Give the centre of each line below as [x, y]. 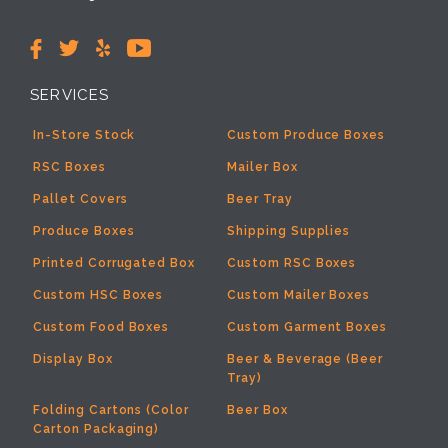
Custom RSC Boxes [292, 262]
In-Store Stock [84, 134]
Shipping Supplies [289, 230]
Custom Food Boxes [101, 326]
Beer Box [257, 409]
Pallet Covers [80, 198]
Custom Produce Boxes [306, 134]
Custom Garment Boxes [307, 326]
